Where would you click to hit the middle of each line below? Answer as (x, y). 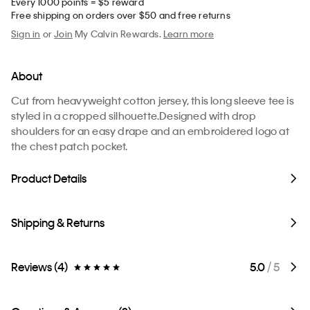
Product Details (49, 178)
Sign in (26, 33)
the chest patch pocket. (70, 146)
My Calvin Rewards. (118, 33)
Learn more (189, 33)
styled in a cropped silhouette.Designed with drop (134, 115)
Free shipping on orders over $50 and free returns (121, 15)
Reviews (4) (39, 266)
